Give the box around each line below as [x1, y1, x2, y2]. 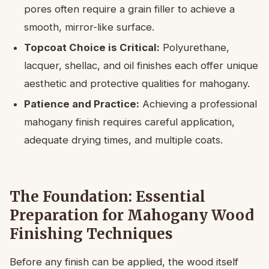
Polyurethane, [160, 41, 229, 53]
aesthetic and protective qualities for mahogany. [24, 77, 250, 89]
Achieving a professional [139, 97, 257, 110]
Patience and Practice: [24, 97, 139, 110]
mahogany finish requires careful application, [24, 115, 235, 128]
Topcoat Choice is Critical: [24, 41, 160, 53]
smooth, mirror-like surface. [24, 20, 154, 33]
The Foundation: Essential [10, 187, 205, 206]
